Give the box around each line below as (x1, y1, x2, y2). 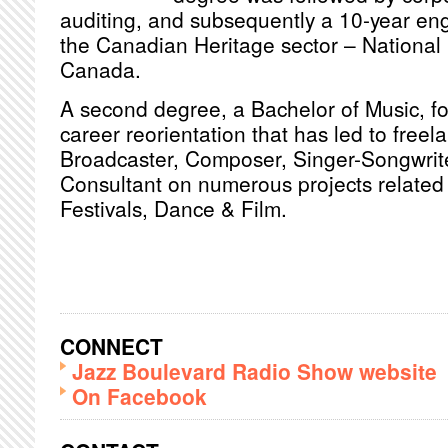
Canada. (60, 54, 141, 84)
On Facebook (72, 380, 207, 411)
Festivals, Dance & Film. (60, 193, 287, 223)
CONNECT (60, 330, 163, 361)
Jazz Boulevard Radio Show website (72, 355, 437, 386)
